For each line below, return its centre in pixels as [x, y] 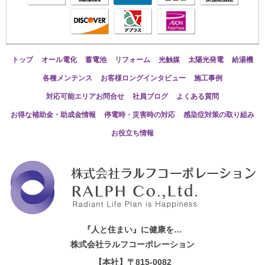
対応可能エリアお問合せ [85, 96]
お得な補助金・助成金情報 [53, 114]
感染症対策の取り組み [219, 114]
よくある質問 [198, 96]
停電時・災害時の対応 [140, 114]
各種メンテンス [67, 78]
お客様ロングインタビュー [143, 78]
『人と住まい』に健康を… [132, 229]
